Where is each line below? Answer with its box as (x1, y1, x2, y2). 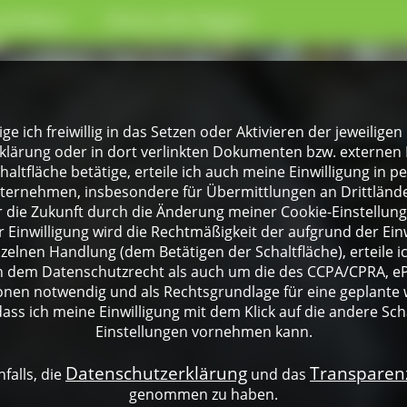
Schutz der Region (106, 9, 253, 32)
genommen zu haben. (129, 384, 278, 405)
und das (247, 364, 310, 385)
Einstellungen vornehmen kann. (94, 322, 313, 342)
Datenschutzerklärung (65, 362, 247, 385)
